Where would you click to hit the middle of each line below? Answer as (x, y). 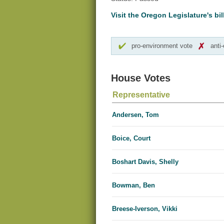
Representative (141, 95)
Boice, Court (131, 138)
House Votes (141, 78)
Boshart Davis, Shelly (145, 162)
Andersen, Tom (135, 115)
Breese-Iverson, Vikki (145, 209)
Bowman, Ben (133, 185)
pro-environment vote (162, 46)
